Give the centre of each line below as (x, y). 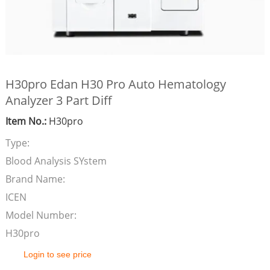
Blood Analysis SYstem (56, 161)
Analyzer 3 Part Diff (58, 100)
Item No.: (26, 121)
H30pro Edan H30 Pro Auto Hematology (115, 84)
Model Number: (41, 215)
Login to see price (57, 254)
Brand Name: (35, 179)
